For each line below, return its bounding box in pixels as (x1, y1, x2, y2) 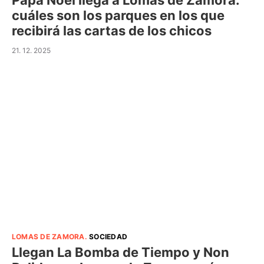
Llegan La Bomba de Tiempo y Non (12, 244, 229, 260)
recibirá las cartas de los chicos (12, 23, 212, 38)
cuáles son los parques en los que (12, 8, 225, 23)
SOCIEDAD (89, 232, 128, 241)
